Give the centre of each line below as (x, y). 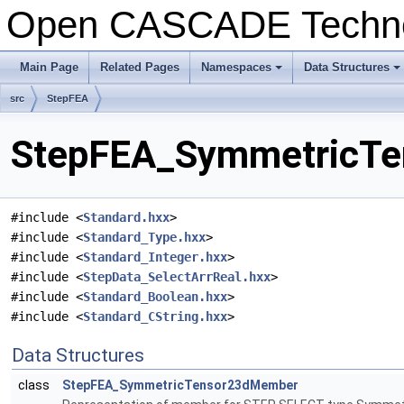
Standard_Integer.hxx (155, 257)
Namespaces (236, 67)
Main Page (49, 67)
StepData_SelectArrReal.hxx (177, 277)
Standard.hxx (126, 218)
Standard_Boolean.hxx (155, 297)
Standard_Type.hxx (144, 238)
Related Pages (140, 67)
